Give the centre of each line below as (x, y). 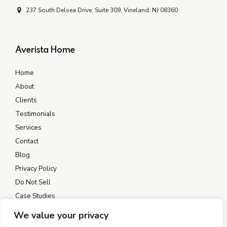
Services (28, 128)
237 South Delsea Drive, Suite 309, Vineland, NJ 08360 (102, 10)
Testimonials (35, 114)
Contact (27, 141)
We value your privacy (61, 215)
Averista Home (45, 50)
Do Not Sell (33, 182)
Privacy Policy (36, 169)
